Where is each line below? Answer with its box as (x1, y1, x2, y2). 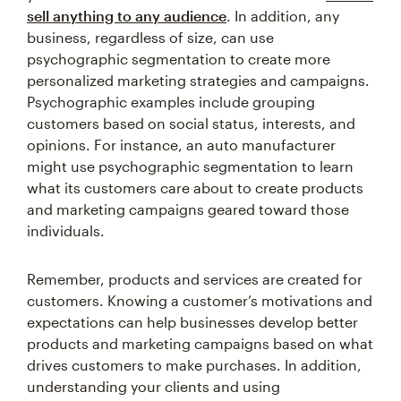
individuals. (27, 222, 105, 239)
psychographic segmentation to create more (27, 50, 330, 67)
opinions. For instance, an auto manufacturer (27, 136, 336, 153)
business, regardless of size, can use (27, 29, 274, 46)
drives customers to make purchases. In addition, (27, 356, 362, 373)
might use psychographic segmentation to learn (27, 158, 354, 175)
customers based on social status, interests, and (27, 115, 355, 132)
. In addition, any (226, 7, 339, 24)
